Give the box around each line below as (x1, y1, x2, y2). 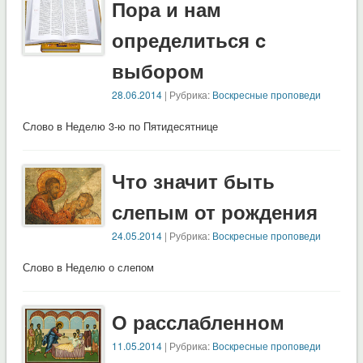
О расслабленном (112, 308, 285, 336)
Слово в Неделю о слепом (22, 259, 154, 275)
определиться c (112, 26, 267, 54)
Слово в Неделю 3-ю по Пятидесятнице (22, 118, 218, 135)
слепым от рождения (112, 198, 318, 226)
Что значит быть (112, 167, 275, 195)
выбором (112, 57, 205, 85)
